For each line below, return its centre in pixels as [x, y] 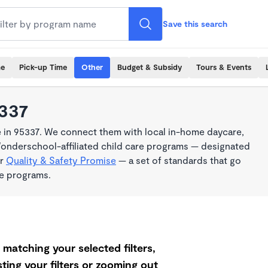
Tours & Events [224, 67]
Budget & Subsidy [150, 67]
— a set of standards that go [179, 160]
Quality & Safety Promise [61, 160]
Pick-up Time [43, 67]
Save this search [195, 24]
